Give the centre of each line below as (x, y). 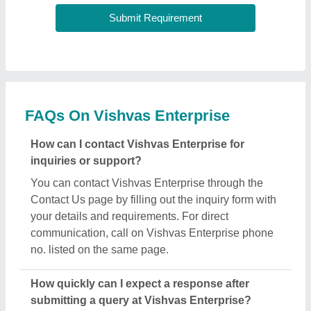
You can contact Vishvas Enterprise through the (147, 183)
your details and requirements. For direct (129, 216)
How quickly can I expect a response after (140, 284)
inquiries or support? (86, 161)
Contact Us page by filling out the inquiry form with (153, 200)
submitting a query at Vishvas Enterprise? (141, 300)
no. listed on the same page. (100, 250)
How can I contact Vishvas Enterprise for (137, 144)
